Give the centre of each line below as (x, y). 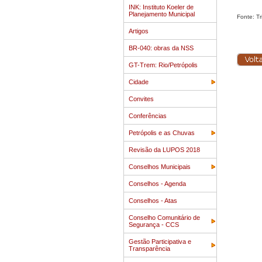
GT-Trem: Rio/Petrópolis (163, 65)
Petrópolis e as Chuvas (162, 133)
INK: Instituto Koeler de (161, 7)
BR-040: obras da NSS (161, 48)
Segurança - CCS (154, 225)
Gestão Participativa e (160, 242)
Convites (141, 99)
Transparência (149, 249)
